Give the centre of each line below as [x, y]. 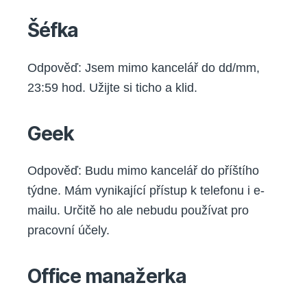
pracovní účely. [69, 231]
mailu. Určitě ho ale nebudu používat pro [138, 211]
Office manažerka [107, 277]
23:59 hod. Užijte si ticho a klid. [112, 87]
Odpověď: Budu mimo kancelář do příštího [143, 171]
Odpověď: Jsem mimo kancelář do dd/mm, [144, 67]
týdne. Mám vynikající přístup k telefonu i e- [146, 191]
